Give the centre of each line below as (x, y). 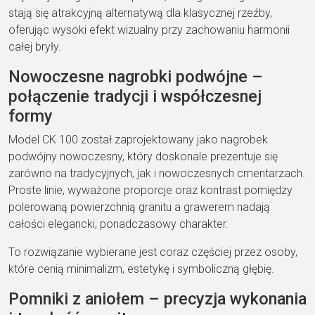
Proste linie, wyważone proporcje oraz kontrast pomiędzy (150, 190)
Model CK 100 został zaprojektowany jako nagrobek (138, 139)
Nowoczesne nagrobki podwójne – (136, 76)
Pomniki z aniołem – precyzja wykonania (157, 298)
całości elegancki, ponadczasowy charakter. (118, 224)
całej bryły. (35, 46)
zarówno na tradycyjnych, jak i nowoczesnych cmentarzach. (157, 173)
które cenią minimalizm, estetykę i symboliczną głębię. (141, 269)
